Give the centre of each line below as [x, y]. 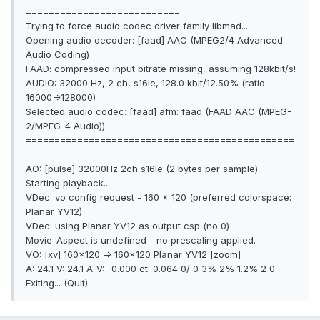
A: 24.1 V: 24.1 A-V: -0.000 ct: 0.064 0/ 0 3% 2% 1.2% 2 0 [150, 269]
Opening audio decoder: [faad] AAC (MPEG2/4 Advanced [154, 40]
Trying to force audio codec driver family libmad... [137, 26]
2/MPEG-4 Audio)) [65, 126]
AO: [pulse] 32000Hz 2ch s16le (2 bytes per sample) [142, 169]
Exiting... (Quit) [57, 283]
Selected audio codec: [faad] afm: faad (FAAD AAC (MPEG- [159, 112]
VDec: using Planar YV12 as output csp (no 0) [127, 226]
